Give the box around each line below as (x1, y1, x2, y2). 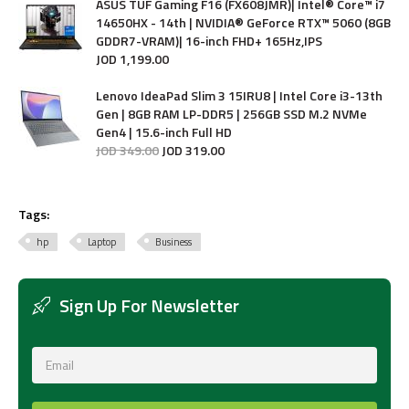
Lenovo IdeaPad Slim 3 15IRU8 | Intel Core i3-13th (96, 85, 383, 105)
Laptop (88, 234, 116, 249)
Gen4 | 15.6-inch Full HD (96, 121, 232, 142)
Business (155, 234, 192, 249)
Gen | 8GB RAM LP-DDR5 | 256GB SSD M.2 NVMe (96, 103, 367, 123)
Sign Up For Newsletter (59, 290, 239, 320)
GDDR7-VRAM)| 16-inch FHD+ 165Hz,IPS (96, 30, 322, 50)
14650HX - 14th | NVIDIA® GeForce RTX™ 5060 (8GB (96, 12, 391, 32)
